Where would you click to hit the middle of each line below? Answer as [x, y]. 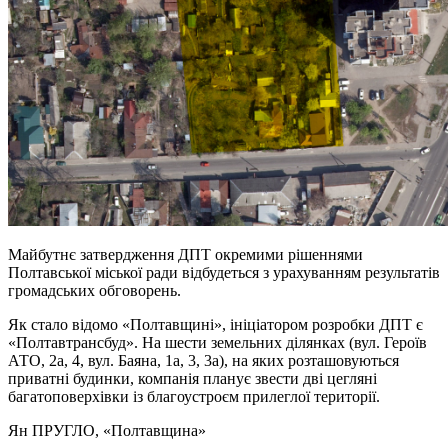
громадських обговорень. [94, 290]
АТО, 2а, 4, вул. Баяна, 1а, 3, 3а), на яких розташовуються [203, 360]
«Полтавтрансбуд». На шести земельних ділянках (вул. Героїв [217, 342]
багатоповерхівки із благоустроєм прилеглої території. [194, 396]
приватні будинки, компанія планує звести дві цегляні [192, 378]
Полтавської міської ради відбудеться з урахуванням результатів [224, 272]
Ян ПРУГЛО [51, 430]
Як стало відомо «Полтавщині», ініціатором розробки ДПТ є [215, 324]
